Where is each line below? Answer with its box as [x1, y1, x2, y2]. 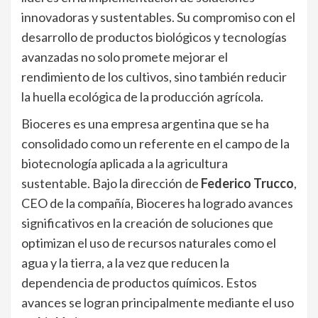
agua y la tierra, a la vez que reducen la [21, 255, 229, 271]
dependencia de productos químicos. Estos [21, 275, 257, 291]
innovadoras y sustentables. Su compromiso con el [21, 9, 295, 26]
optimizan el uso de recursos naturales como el [21, 235, 276, 251]
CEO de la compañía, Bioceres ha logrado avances [21, 195, 293, 212]
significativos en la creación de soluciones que [21, 215, 273, 231]
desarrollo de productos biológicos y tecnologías [21, 29, 287, 45]
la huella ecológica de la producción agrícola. [21, 89, 263, 105]
